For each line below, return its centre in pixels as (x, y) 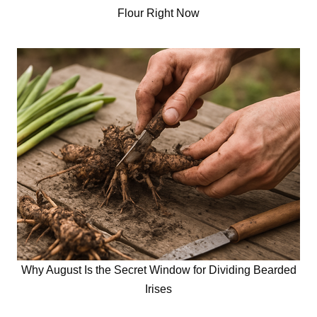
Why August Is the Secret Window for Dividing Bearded (158, 270)
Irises (158, 289)
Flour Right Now (158, 13)
